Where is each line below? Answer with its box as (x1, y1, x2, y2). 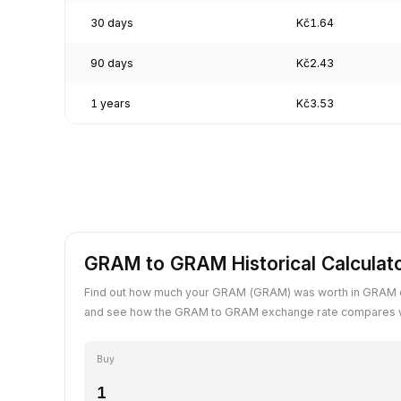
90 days (90, 55, 133, 70)
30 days (90, 15, 133, 30)
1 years (90, 96, 131, 110)
